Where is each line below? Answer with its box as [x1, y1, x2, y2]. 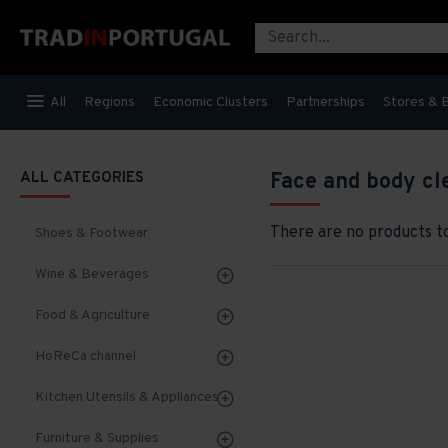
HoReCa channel [35, 348, 136, 365]
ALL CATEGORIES [20, 169, 144, 188]
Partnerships [286, 94, 365, 111]
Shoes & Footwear [35, 225, 148, 242]
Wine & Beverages [35, 266, 149, 283]
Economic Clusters [153, 94, 268, 111]
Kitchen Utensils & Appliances [35, 389, 219, 406]
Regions [84, 94, 135, 111]
